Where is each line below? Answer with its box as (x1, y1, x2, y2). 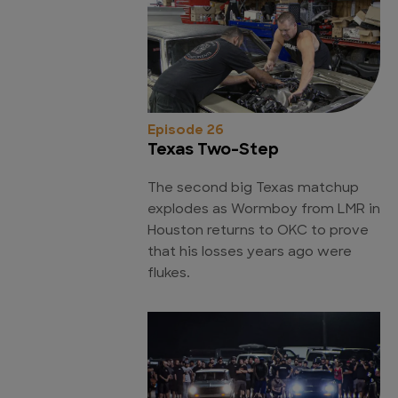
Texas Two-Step (147, 142, 279, 160)
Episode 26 (147, 124, 224, 139)
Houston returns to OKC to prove (147, 225, 369, 239)
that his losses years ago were (147, 246, 352, 260)
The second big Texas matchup (147, 182, 359, 196)
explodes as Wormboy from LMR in (147, 203, 380, 218)
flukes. (147, 267, 190, 282)
